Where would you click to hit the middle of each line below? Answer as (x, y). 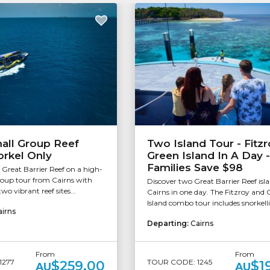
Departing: (169, 224)
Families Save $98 (195, 168)
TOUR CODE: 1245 (180, 262)
